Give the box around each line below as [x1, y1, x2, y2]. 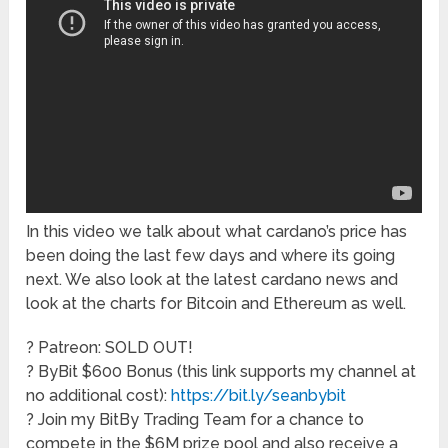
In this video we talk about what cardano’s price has [26, 221, 408, 241]
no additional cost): [26, 385, 172, 405]
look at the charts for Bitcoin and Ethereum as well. [26, 293, 407, 313]
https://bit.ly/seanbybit [171, 385, 347, 405]
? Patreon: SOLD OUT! [26, 337, 194, 357]
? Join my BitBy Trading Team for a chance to [26, 409, 365, 429]
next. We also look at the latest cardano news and [26, 269, 399, 289]
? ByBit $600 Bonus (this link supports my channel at [26, 361, 417, 381]
